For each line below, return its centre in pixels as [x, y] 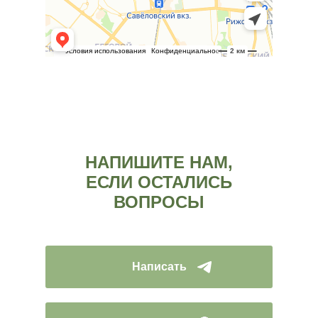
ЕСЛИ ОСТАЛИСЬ [159, 182]
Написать [159, 267]
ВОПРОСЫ [159, 202]
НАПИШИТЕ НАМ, [159, 163]
